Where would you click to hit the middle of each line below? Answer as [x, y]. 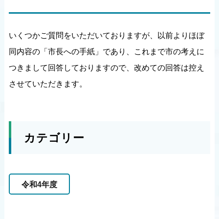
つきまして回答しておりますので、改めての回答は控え [106, 68]
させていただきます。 [48, 84]
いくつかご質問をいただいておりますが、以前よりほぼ [106, 35]
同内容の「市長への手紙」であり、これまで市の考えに [106, 52]
